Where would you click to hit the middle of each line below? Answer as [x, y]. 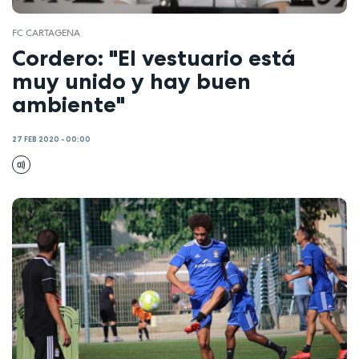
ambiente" [69, 104]
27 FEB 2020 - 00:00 [51, 140]
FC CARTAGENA [46, 33]
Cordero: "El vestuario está [154, 57]
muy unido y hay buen [131, 81]
